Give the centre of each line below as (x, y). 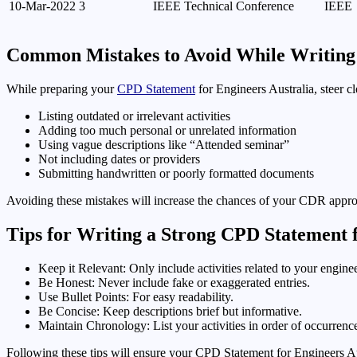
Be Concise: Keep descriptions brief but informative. (170, 311)
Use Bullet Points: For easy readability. (136, 296)
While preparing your (62, 88)
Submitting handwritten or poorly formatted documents (176, 173)
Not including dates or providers (119, 159)
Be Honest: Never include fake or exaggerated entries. (174, 282)
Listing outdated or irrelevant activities (134, 116)
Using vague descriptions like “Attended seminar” (164, 144)
